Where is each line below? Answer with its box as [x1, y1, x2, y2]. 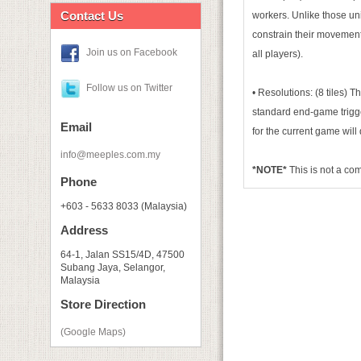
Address [60, 223, 108, 237]
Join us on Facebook [86, 47, 177, 59]
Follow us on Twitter [86, 82, 172, 94]
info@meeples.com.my [60, 149, 160, 160]
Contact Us [60, 9, 123, 23]
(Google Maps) [60, 326, 126, 338]
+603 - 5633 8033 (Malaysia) [60, 201, 187, 212]
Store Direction [60, 297, 146, 311]
